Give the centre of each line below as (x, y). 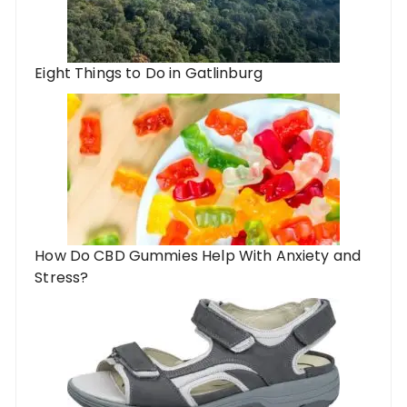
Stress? (62, 277)
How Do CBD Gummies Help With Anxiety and (198, 255)
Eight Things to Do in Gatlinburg (149, 73)
